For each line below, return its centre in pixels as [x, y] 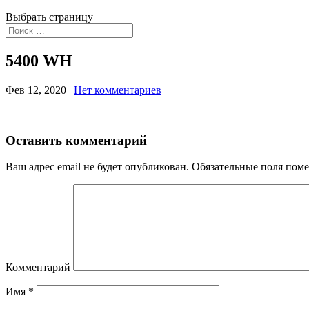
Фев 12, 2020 [36, 90]
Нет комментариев [118, 90]
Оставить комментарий [76, 140]
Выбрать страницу [49, 17]
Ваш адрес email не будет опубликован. [97, 167]
